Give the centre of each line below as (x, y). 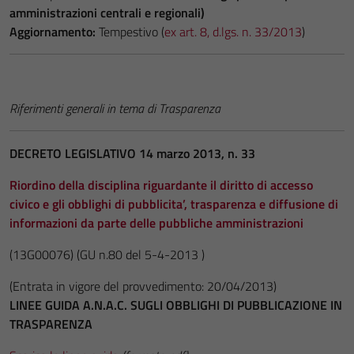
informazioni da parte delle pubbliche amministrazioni (156, 223)
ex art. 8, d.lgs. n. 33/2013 (233, 32)
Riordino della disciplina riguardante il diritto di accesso (161, 185)
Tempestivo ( (130, 32)
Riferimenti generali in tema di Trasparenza (115, 108)
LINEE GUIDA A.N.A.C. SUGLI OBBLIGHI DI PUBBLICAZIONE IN (176, 305)
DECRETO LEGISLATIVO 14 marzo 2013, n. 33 (132, 153)
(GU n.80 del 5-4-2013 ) (141, 254)
